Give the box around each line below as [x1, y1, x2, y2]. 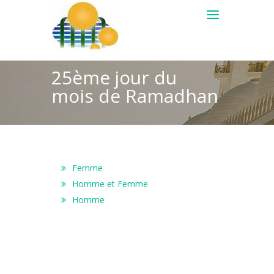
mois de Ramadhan [51, 83, 218, 108]
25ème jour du [51, 65, 177, 90]
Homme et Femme [72, 178, 148, 190]
